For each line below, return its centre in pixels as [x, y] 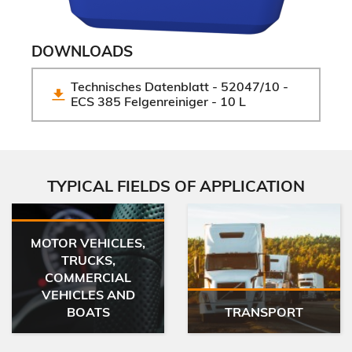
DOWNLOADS [82, 51]
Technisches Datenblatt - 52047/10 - [180, 87]
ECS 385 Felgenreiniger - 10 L [158, 102]
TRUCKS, [88, 260]
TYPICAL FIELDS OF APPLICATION [176, 185]
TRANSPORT [264, 312]
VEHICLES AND [88, 294]
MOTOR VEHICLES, [88, 242]
